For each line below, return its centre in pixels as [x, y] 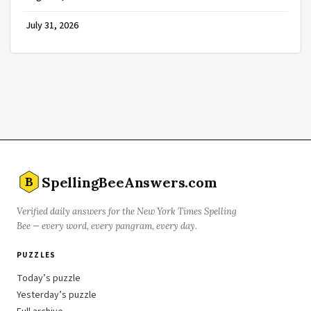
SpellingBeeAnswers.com [129, 182]
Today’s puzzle [49, 279]
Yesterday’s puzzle [57, 295]
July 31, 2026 [52, 26]
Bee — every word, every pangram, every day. [107, 226]
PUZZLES [36, 255]
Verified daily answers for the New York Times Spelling [127, 212]
